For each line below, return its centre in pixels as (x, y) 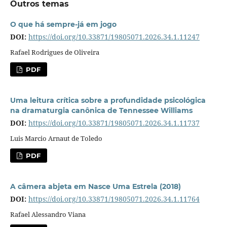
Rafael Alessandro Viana (48, 215)
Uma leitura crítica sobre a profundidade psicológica (108, 101)
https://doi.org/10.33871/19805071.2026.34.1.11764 (114, 199)
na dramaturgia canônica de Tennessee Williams (101, 111)
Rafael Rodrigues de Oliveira (54, 52)
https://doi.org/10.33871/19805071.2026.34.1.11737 (114, 123)
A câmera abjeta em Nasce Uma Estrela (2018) (95, 187)
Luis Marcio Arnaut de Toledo (56, 139)
